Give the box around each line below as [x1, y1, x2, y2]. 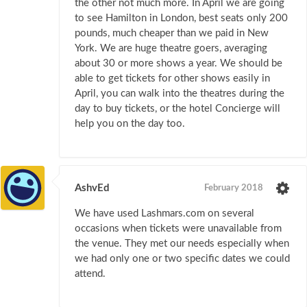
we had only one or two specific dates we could [75, 254, 290, 265]
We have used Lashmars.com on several [75, 208, 254, 219]
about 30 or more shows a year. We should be [75, 58, 282, 69]
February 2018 [204, 184, 263, 193]
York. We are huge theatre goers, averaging [75, 43, 267, 54]
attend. [75, 269, 106, 280]
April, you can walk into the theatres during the [75, 88, 284, 99]
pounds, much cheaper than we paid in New [75, 28, 269, 39]
